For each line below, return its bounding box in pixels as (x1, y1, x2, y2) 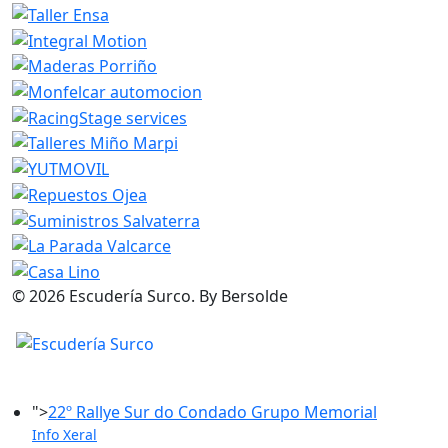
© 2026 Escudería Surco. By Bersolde (12, 284, 288, 307)
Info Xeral (32, 424, 97, 444)
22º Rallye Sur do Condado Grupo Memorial (48, 400, 377, 423)
